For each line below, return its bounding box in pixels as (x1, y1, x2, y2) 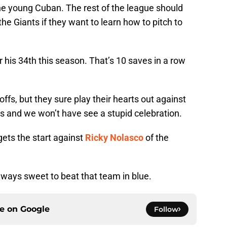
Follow (154, 205, 178, 214)
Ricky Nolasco (85, 132, 143, 143)
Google (20, 204, 50, 214)
